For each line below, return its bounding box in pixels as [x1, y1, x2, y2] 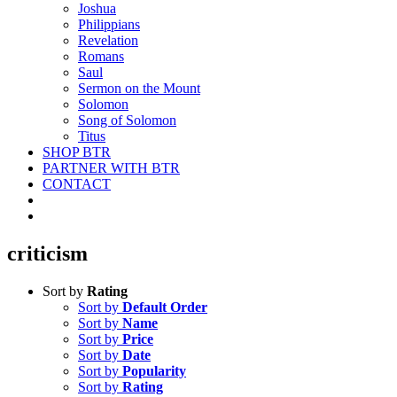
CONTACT [43, 176, 111, 191]
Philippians [78, 17, 140, 32]
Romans [78, 49, 124, 64]
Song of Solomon [78, 113, 176, 128]
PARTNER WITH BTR [43, 160, 180, 175]
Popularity [122, 362, 186, 378]
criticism [7, 241, 88, 265]
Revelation [78, 33, 138, 48]
